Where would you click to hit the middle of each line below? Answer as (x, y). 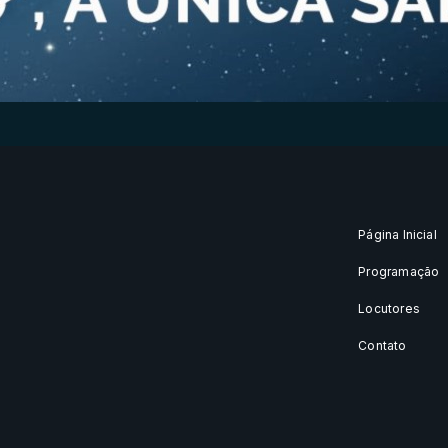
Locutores (389, 308)
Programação (399, 271)
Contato (382, 345)
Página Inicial (397, 234)
